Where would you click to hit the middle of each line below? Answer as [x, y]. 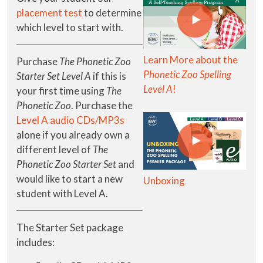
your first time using [61, 90]
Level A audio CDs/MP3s [70, 120]
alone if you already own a [73, 134]
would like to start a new [70, 178]
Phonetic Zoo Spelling [187, 75]
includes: [36, 242]
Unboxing [164, 181]
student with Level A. [63, 193]
